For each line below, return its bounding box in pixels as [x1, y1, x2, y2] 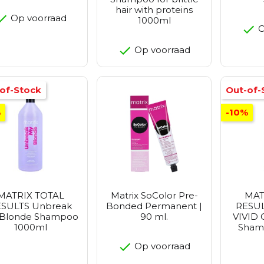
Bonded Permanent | [106, 200, 202, 212]
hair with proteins [115, 4, 193, 16]
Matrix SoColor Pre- [110, 190, 198, 202]
